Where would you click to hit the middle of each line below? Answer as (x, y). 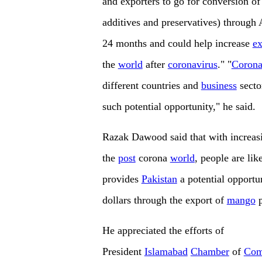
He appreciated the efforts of (163, 231)
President (123, 252)
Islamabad (166, 252)
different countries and (151, 86)
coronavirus (192, 65)
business (219, 86)
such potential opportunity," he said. (179, 107)
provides (122, 179)
